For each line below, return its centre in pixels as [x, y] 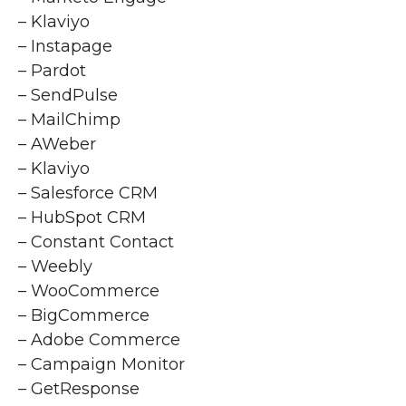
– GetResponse [79, 389]
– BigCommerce [84, 316]
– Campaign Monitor [101, 365]
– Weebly [55, 267]
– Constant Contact [96, 242]
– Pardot [52, 71]
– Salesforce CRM [88, 193]
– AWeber [57, 145]
